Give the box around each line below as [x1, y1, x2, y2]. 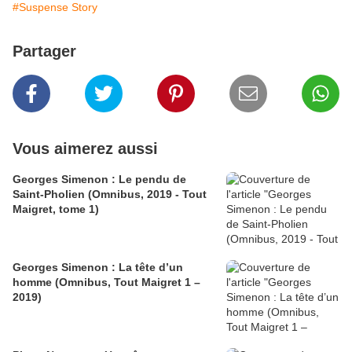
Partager [13, 42, 76, 60]
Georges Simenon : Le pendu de [13, 173, 186, 186]
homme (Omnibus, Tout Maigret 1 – [13, 276, 200, 289]
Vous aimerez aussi [13, 140, 158, 158]
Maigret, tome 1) [13, 203, 99, 216]
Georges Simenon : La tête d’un [13, 261, 183, 274]
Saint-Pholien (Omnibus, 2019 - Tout [13, 188, 207, 201]
